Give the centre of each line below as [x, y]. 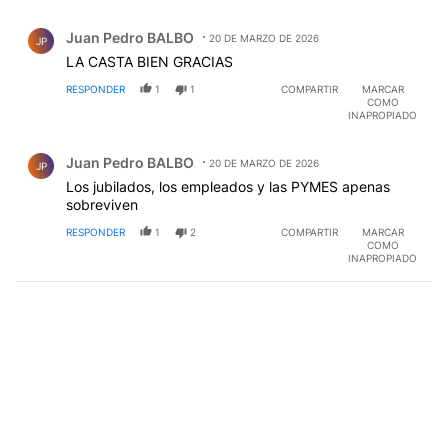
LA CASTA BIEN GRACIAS [149, 61]
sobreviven [102, 204]
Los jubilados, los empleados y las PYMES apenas [228, 186]
